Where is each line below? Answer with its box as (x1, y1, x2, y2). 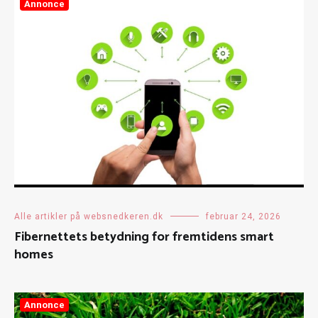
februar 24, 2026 (206, 211, 281, 221)
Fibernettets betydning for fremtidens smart (14, 226, 274, 248)
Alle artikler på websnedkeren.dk (14, 211, 163, 221)
